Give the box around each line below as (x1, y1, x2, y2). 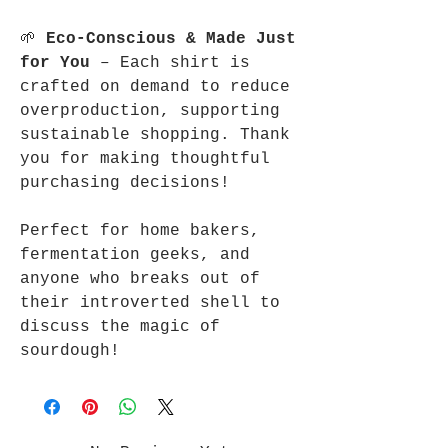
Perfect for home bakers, (20, 221, 260, 240)
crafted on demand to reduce (20, 77, 290, 96)
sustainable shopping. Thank (20, 125, 290, 144)
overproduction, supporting (20, 101, 280, 120)
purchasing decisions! (20, 173, 230, 192)
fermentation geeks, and (20, 245, 250, 264)
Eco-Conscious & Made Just (46, 29, 296, 48)
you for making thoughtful (20, 149, 270, 168)
